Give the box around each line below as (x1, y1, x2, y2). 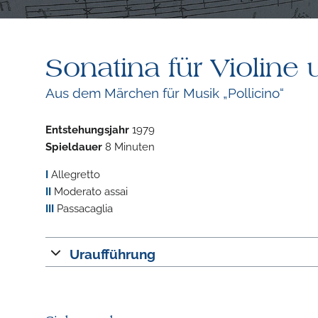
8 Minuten (102, 138, 155, 153)
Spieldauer (45, 138, 102, 153)
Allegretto (48, 165, 100, 180)
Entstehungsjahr (45, 121, 129, 136)
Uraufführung (70, 243, 156, 262)
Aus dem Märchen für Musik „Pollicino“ (45, 82, 284, 101)
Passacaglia (53, 199, 113, 214)
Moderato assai (50, 182, 128, 197)
